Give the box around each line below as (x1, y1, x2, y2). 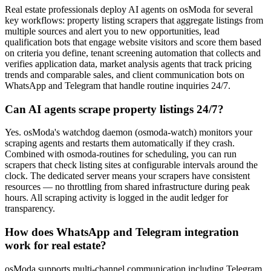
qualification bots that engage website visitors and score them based (5, 36, 261, 47)
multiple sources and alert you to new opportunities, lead (5, 25, 220, 36)
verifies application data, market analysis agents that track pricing (5, 58, 252, 69)
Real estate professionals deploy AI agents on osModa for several (5, 4, 253, 15)
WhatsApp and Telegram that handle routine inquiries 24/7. (5, 80, 230, 91)
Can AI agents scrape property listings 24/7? (5, 102, 224, 116)
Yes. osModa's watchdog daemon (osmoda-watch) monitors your (5, 127, 252, 138)
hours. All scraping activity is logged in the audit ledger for (5, 192, 228, 203)
